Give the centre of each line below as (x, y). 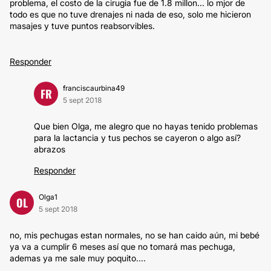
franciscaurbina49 (94, 88)
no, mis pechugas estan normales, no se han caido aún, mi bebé (135, 235)
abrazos (50, 149)
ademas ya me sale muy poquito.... (78, 258)
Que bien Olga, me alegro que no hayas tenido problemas (146, 126)
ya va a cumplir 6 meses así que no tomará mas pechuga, (122, 247)
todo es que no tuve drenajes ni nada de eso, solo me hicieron (130, 14)
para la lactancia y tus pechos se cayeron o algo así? (137, 138)
